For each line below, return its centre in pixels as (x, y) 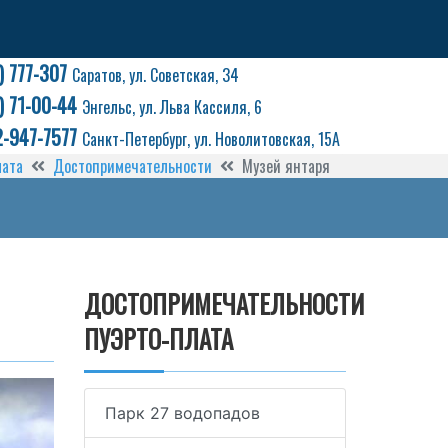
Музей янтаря (286, 166)
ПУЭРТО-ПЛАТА (158, 338)
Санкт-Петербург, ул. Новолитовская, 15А (211, 139)
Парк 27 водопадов (182, 413)
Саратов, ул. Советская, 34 (155, 75)
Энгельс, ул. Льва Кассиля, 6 (172, 107)
